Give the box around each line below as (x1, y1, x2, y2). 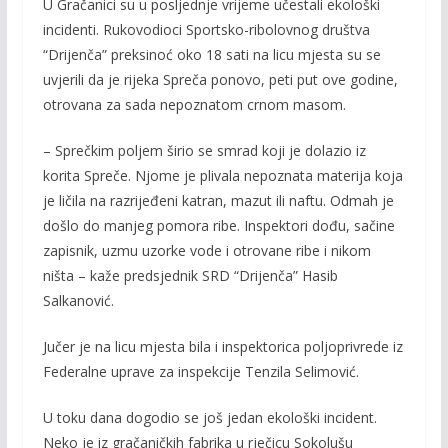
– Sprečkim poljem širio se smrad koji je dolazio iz (42, 140, 366, 160)
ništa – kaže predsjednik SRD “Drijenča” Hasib (42, 265, 338, 285)
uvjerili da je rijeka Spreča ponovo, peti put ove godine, (42, 69, 398, 89)
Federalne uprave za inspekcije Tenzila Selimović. (42, 361, 359, 381)
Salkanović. (42, 290, 114, 310)
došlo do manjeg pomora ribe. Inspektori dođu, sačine (42, 215, 395, 235)
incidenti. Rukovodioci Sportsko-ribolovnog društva (42, 19, 370, 39)
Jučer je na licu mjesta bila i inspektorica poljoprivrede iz (42, 336, 403, 356)
